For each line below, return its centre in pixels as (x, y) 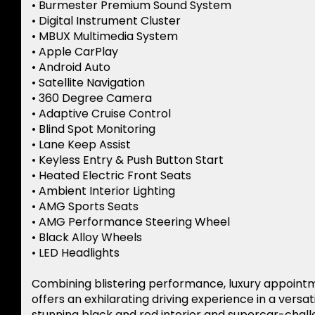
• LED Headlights (76, 253)
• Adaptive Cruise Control (101, 114)
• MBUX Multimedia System (105, 37)
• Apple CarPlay (75, 52)
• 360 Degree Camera (92, 98)
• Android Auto (71, 67)
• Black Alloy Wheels (87, 238)
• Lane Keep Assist (81, 145)
